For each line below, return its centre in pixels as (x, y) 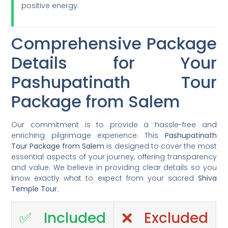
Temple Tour (34, 189)
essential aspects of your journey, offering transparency (114, 156)
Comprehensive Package (114, 43)
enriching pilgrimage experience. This (88, 135)
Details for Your (114, 63)
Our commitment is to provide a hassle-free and (114, 124)
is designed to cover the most (161, 146)
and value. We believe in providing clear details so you (114, 167)
